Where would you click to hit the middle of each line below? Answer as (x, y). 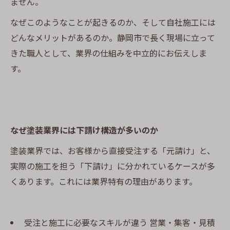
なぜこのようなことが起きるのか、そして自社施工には (113, 22)
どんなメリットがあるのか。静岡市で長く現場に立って (113, 37)
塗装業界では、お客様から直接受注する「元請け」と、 (113, 150)
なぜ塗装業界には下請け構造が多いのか (84, 130)
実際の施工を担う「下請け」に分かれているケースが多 (113, 166)
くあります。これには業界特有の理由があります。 (104, 181)
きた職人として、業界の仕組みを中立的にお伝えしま (109, 53)
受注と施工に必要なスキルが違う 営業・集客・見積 (118, 222)
